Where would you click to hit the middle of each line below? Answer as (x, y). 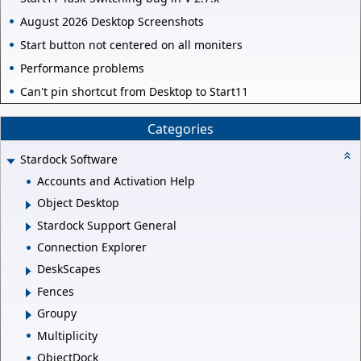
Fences (56, 291)
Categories (180, 129)
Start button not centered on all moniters (131, 45)
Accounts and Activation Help (116, 180)
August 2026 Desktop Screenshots (112, 22)
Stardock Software (69, 160)
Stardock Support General (107, 225)
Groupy (57, 313)
